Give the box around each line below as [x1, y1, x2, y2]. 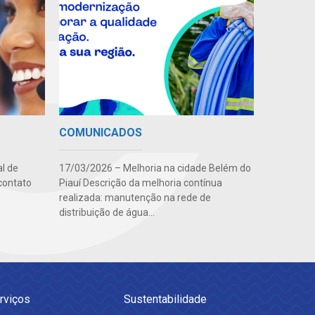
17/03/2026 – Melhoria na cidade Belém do [58, 162, 251, 174]
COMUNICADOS [58, 126, 142, 140]
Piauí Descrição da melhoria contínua [58, 177, 222, 189]
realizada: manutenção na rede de [58, 192, 211, 204]
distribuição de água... [58, 207, 155, 219]
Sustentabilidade [124, 292, 207, 307]
